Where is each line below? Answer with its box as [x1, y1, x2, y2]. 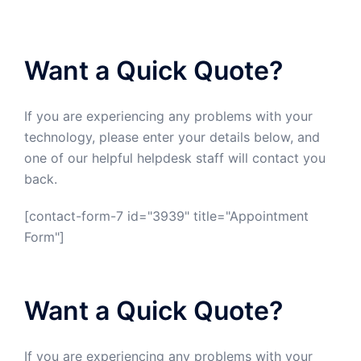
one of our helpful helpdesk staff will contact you [24, 150, 326, 166]
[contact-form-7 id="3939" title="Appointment [24, 208, 309, 224]
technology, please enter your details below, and [24, 129, 320, 145]
